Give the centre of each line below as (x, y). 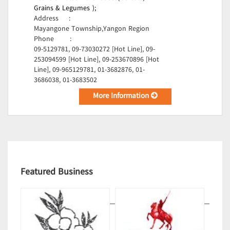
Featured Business (57, 172)
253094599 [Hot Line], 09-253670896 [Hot (97, 60)
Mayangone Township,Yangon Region (92, 29)
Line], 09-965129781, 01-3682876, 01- (89, 70)
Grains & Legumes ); (65, 9)
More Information (122, 97)
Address (46, 19)
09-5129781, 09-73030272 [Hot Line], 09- (94, 50)
